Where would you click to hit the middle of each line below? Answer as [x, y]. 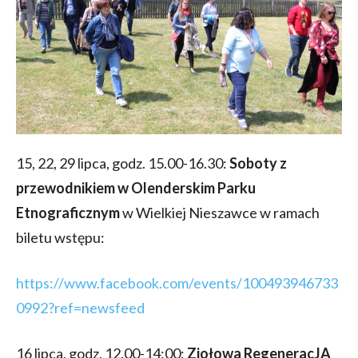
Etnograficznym [68, 212]
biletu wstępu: [60, 237]
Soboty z [258, 163]
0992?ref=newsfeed [80, 307]
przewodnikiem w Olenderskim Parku [136, 187]
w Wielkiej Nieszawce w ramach [220, 212]
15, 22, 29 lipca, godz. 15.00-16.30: [123, 163]
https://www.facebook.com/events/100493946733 [177, 282]
